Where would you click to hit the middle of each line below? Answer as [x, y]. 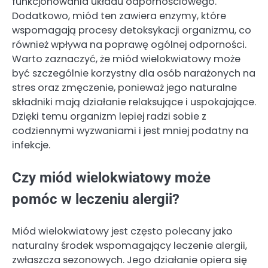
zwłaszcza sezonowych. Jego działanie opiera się [130, 260]
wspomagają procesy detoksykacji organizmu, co [132, 30]
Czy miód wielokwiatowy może [111, 177]
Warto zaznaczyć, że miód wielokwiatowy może [126, 59]
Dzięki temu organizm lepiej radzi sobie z [109, 116]
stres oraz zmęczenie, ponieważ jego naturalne [124, 87]
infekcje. [31, 145]
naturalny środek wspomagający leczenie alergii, [130, 245]
